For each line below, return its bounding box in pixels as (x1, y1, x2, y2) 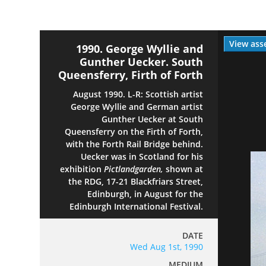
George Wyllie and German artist (71, 100, 204, 112)
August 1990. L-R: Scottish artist (73, 88, 204, 100)
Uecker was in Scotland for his (81, 150, 204, 162)
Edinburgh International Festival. (69, 200, 204, 212)
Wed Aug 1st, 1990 (130, 241, 204, 253)
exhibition (60, 163, 104, 175)
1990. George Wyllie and (76, 42, 204, 56)
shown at (166, 163, 204, 175)
